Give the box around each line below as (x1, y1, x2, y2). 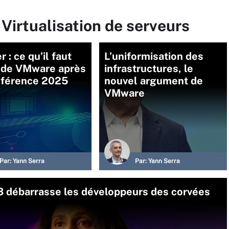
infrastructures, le (104, 62, 193, 75)
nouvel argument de (104, 75, 203, 87)
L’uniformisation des (104, 50, 203, 62)
